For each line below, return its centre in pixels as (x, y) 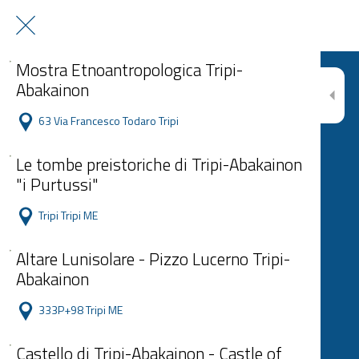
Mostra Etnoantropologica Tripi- (129, 70)
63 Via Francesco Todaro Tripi (109, 121)
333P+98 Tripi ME (81, 310)
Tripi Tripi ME (68, 215)
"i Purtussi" (57, 184)
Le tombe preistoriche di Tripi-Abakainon (159, 164)
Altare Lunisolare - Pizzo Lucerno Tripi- (153, 259)
